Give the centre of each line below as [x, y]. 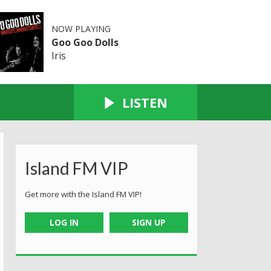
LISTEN [145, 102]
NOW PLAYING [81, 28]
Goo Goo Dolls [85, 42]
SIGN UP [149, 222]
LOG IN [64, 222]
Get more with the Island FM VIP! [83, 194]
